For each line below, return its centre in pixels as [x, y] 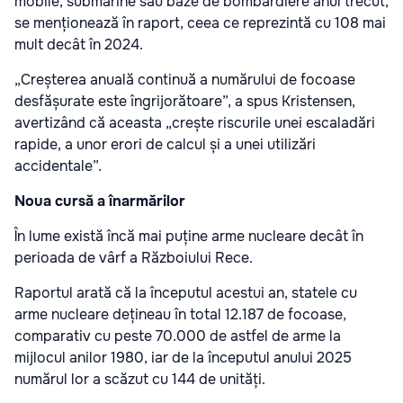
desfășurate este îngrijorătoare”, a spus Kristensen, [185, 101]
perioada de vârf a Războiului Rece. [134, 257]
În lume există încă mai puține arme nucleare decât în [189, 236]
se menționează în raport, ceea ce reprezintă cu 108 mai [200, 22]
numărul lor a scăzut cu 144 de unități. [140, 379]
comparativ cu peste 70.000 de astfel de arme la [178, 336]
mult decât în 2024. [79, 44]
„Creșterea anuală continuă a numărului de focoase [185, 79]
